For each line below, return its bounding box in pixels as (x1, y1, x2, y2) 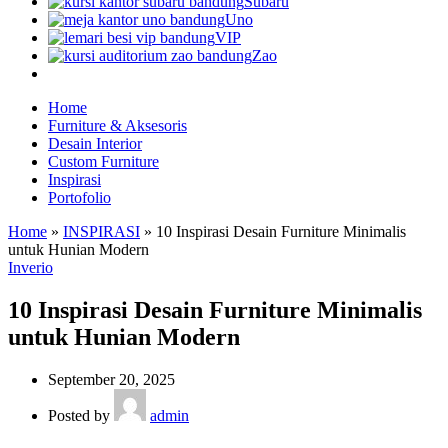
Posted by (48, 406, 114, 424)
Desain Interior (48, 134, 142, 152)
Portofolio (48, 188, 111, 206)
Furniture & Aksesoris (48, 116, 187, 134)
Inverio (8, 258, 53, 276)
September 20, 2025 (48, 370, 175, 388)
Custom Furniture (48, 152, 159, 170)
